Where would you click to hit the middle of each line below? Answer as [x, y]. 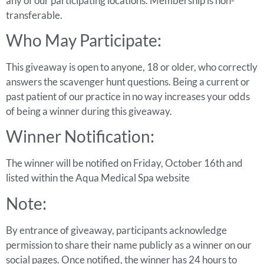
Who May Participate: [84, 40]
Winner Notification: [80, 136]
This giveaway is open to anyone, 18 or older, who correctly [132, 67]
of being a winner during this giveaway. [89, 111]
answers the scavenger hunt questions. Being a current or [128, 81]
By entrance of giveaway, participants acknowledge [116, 230]
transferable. [34, 15]
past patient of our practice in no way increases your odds [128, 96]
